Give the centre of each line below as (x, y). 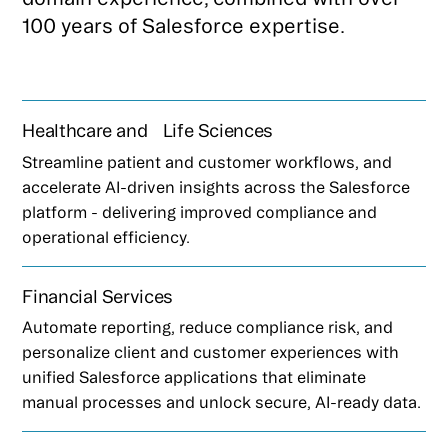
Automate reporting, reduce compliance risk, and (208, 327)
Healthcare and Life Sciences (147, 129)
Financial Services (97, 295)
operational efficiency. (106, 236)
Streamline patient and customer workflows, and (207, 161)
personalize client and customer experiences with (211, 352)
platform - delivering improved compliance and (200, 211)
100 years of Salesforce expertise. (184, 25)
